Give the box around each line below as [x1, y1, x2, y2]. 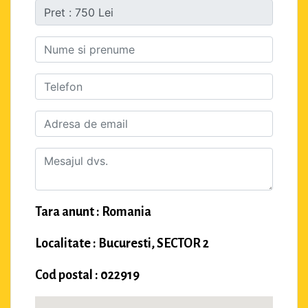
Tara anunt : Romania [35, 205, 151, 219]
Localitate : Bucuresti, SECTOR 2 [35, 236, 209, 251]
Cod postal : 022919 [35, 268, 140, 283]
